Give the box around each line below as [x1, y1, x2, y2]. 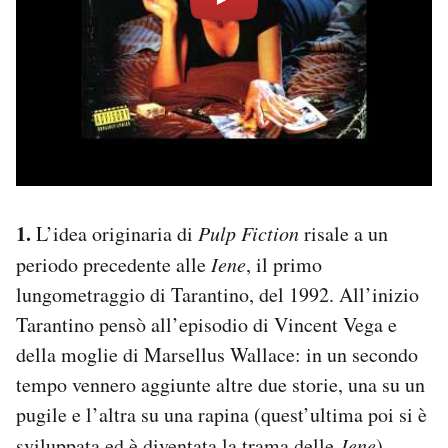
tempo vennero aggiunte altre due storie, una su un [16, 370, 425, 398]
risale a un [299, 219, 388, 247]
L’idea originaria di [31, 219, 198, 247]
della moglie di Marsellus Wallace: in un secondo [16, 340, 418, 368]
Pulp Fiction [198, 219, 299, 246]
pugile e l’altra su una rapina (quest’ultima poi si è [16, 400, 427, 428]
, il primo [246, 250, 322, 278]
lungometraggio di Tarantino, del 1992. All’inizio [16, 280, 419, 308]
